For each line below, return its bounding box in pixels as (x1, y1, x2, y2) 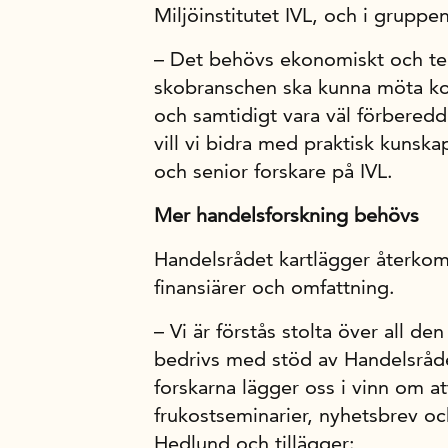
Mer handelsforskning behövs (154, 203, 419, 227)
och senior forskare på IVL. (154, 159, 393, 183)
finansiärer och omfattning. (154, 275, 395, 299)
